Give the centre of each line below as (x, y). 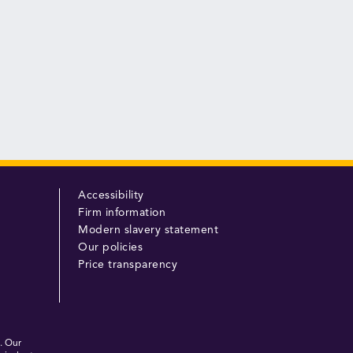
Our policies (111, 248)
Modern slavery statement (149, 230)
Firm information (122, 213)
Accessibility (111, 196)
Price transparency (128, 265)
